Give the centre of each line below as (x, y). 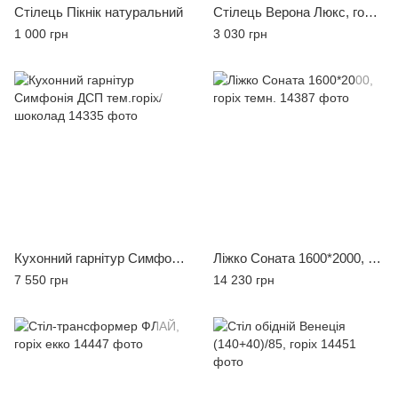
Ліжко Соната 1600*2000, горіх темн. (374, 259)
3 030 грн (240, 34)
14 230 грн (244, 280)
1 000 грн (41, 34)
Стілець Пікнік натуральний (99, 12)
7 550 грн (41, 280)
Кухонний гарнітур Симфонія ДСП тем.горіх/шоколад (178, 259)
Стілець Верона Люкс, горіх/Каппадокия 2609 (371, 12)
